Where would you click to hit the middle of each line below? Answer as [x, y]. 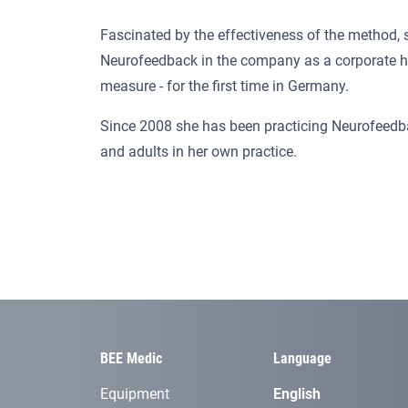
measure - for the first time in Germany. [228, 87]
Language [302, 359]
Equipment [135, 394]
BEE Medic [131, 359]
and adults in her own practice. [200, 152]
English [297, 394]
